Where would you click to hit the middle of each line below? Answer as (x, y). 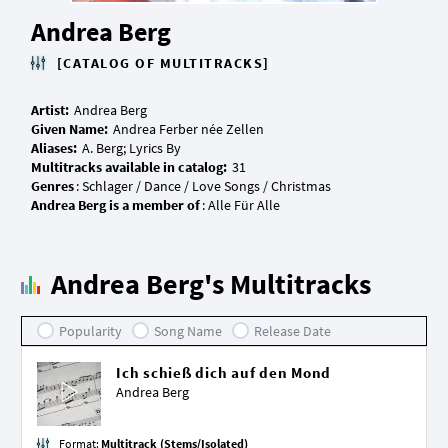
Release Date (292, 331)
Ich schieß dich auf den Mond (223, 373)
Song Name (188, 331)
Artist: (51, 110)
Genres (52, 186)
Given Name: (71, 129)
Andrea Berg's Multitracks (211, 284)
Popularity (90, 331)
